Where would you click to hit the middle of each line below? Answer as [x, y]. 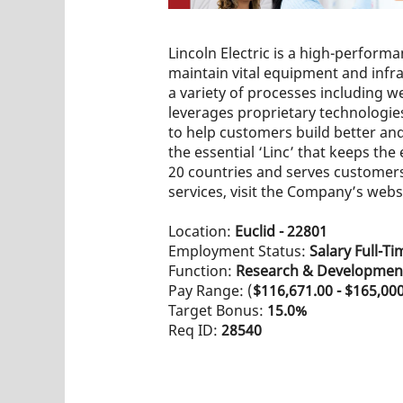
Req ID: [195, 330]
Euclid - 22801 [281, 231]
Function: [202, 270]
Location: [201, 231]
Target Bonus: [218, 310]
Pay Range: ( [210, 290]
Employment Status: [239, 251]
